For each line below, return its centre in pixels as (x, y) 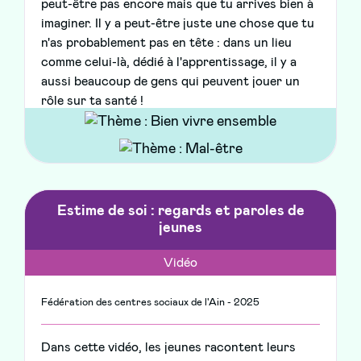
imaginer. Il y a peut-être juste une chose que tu (178, 24)
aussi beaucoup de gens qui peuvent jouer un (170, 82)
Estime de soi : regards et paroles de (180, 212)
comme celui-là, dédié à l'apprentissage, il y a (169, 62)
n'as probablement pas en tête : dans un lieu (166, 43)
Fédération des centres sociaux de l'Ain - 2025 (150, 303)
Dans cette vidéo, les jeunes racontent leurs (168, 348)
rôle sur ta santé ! (92, 101)
